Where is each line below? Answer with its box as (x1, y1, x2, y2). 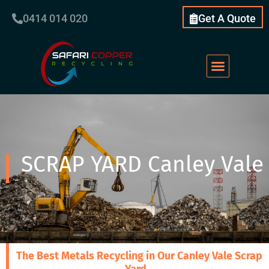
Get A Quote (198, 12, 256, 25)
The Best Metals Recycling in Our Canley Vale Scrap (16, 249, 262, 263)
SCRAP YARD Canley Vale (20, 150, 264, 178)
